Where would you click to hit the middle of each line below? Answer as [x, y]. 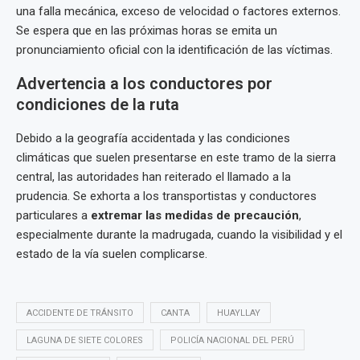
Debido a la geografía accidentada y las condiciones [153, 139]
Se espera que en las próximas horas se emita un [147, 31]
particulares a [53, 216]
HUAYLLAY [239, 313]
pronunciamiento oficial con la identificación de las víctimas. [174, 50]
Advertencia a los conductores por [144, 84]
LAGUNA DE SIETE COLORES [85, 341]
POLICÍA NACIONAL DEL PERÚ [232, 341]
